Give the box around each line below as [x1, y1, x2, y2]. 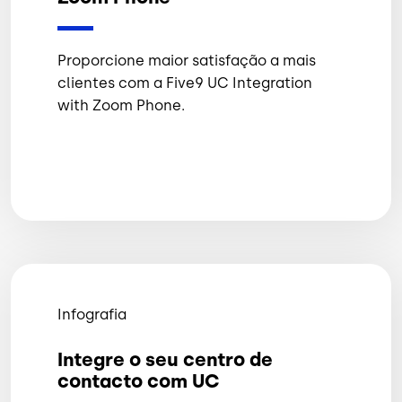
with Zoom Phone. [57, 97, 185, 115]
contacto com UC [57, 370, 220, 393]
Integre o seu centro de [57, 348, 273, 371]
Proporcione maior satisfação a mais [57, 52, 316, 70]
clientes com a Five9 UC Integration [57, 74, 312, 92]
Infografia [57, 306, 127, 324]
